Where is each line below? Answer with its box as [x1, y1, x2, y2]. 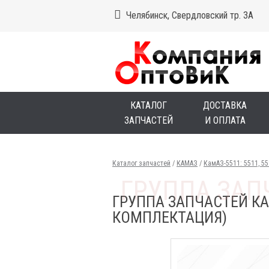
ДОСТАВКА [203, 100, 247, 111]
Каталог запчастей [112, 159, 171, 168]
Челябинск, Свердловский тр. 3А [125, 10, 253, 21]
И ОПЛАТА [204, 115, 246, 126]
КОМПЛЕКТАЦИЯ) [112, 208, 228, 226]
